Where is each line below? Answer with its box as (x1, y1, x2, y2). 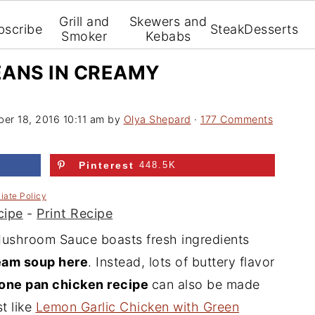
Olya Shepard (123, 113, 191, 125)
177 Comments (200, 113, 273, 125)
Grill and (59, 14, 110, 29)
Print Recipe (37, 206, 113, 221)
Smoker (61, 29, 108, 44)
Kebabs (145, 29, 191, 44)
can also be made (151, 277, 260, 292)
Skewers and (129, 14, 207, 29)
